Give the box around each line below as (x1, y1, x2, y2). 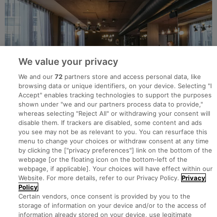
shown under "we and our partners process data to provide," (18, 100, 203, 108)
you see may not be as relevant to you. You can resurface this (18, 128, 208, 136)
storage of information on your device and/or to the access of (18, 201, 207, 209)
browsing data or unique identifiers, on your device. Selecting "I (18, 82, 212, 90)
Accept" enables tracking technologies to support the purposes (18, 91, 212, 99)
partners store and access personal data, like (62, 73, 201, 80)
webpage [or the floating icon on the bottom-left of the (18, 155, 188, 163)
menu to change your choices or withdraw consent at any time (18, 137, 209, 145)
